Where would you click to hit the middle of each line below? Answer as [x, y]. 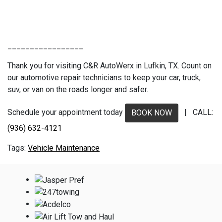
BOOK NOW [152, 112]
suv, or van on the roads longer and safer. [78, 89]
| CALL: [196, 112]
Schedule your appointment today [66, 112]
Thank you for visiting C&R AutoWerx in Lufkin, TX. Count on [110, 65]
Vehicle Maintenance [64, 148]
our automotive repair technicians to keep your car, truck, [104, 77]
